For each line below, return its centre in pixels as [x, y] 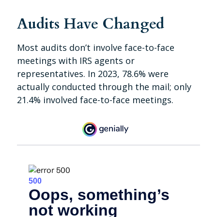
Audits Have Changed [91, 24]
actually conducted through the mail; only [104, 87]
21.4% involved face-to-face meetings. [95, 100]
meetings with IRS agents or [76, 61]
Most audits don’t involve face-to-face [96, 47]
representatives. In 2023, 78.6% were [93, 74]
